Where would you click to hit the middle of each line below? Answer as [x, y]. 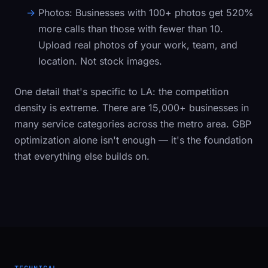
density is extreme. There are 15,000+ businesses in [132, 108]
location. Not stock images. [100, 61]
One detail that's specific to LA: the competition [121, 92]
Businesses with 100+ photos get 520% [163, 13]
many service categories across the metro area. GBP [133, 124]
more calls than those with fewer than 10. [131, 29]
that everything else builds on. [82, 156]
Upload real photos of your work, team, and [138, 45]
